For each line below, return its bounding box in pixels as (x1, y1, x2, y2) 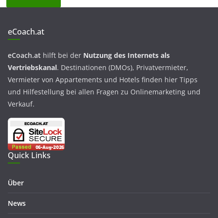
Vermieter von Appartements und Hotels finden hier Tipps (8, 75, 198, 85)
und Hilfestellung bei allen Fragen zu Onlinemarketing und (8, 87, 200, 97)
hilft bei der (41, 51, 83, 60)
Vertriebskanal (8, 63, 57, 73)
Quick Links (8, 150, 51, 161)
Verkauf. (8, 99, 35, 109)
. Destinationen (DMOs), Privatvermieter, (57, 63, 188, 73)
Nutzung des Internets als (83, 51, 170, 60)
